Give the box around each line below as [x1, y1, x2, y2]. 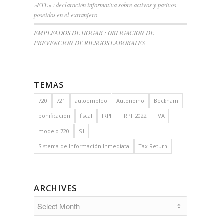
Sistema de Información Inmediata [38, 142, 129, 150]
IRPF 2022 [122, 112, 147, 119]
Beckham [154, 97, 178, 104]
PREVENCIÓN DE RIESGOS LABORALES [34, 38, 145, 47]
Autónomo [116, 97, 144, 104]
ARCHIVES [34, 182, 77, 193]
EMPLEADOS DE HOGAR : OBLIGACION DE [34, 28, 154, 37]
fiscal [80, 112, 92, 119]
